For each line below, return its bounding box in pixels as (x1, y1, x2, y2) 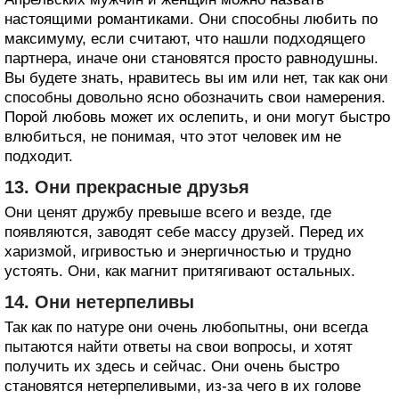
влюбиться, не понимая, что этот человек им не (4, 127, 341, 145)
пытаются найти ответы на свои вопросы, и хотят (4, 338, 353, 355)
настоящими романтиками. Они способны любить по (4, 10, 378, 28)
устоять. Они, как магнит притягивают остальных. (4, 262, 355, 280)
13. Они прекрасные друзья (4, 176, 249, 197)
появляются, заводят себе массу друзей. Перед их (4, 223, 364, 240)
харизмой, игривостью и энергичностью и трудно (4, 242, 351, 260)
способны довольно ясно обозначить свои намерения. (4, 88, 386, 106)
